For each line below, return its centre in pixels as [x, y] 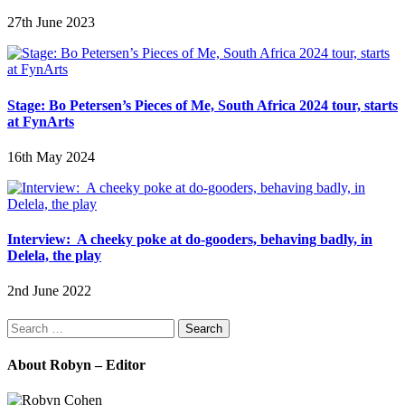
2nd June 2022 [49, 291]
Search [26, 325]
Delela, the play [54, 256]
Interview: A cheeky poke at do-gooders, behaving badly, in [190, 240]
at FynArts [41, 121]
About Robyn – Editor [76, 364]
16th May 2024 [51, 156]
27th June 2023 [51, 23]
